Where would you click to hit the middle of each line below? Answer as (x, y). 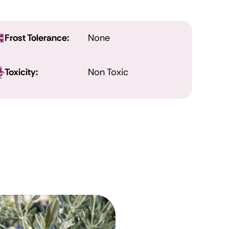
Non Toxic (108, 72)
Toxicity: (21, 72)
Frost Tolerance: (37, 38)
